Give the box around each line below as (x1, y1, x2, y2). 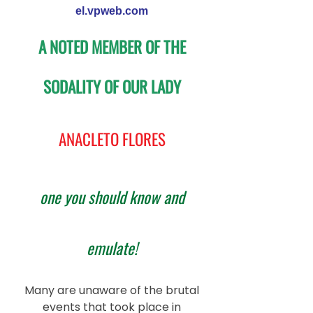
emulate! (86, 236, 138, 260)
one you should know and (39, 185, 184, 209)
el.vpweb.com (75, 5, 148, 17)
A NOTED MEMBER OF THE (38, 35, 186, 59)
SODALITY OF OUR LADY (43, 75, 181, 99)
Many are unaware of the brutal (24, 282, 199, 298)
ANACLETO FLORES (58, 127, 166, 151)
